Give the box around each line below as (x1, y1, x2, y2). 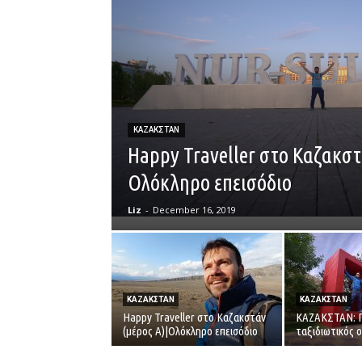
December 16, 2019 (153, 204, 236, 216)
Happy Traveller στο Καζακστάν (123, 310, 266, 324)
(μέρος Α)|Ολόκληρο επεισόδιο (123, 324, 258, 338)
